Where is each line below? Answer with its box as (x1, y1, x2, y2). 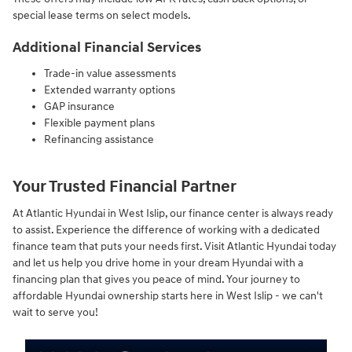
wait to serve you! (13, 306, 98, 320)
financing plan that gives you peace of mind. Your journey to (13, 273, 300, 287)
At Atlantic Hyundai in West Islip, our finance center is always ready (13, 207, 333, 221)
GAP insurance (44, 99, 115, 113)
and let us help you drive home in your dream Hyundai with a (13, 256, 303, 270)
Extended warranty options (44, 82, 175, 97)
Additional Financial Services (13, 39, 201, 57)
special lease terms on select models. (13, 9, 191, 23)
